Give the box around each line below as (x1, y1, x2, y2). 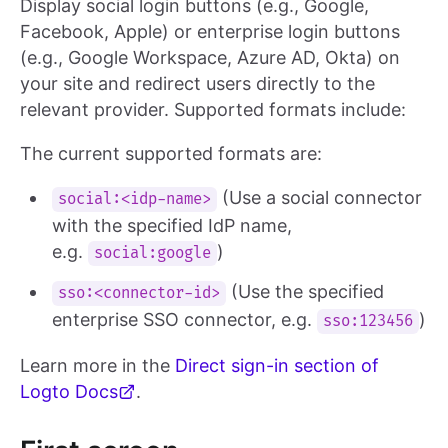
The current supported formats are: (20, 143, 322, 165)
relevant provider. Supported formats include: (20, 99, 406, 121)
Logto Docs (20, 381, 118, 403)
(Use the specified (226, 281, 385, 303)
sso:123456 (323, 312, 414, 332)
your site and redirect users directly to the (20, 73, 375, 95)
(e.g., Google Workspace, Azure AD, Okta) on (20, 47, 400, 69)
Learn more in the (20, 355, 175, 377)
